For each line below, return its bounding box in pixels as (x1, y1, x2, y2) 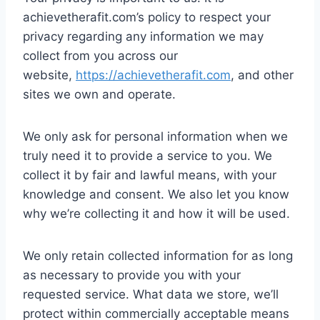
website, (23, 68, 76, 82)
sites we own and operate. (23, 87, 176, 101)
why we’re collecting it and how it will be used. (23, 206, 290, 221)
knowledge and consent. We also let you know (23, 187, 289, 201)
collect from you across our (23, 49, 178, 63)
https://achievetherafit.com (76, 68, 231, 82)
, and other (231, 68, 294, 82)
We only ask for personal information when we (23, 129, 288, 144)
